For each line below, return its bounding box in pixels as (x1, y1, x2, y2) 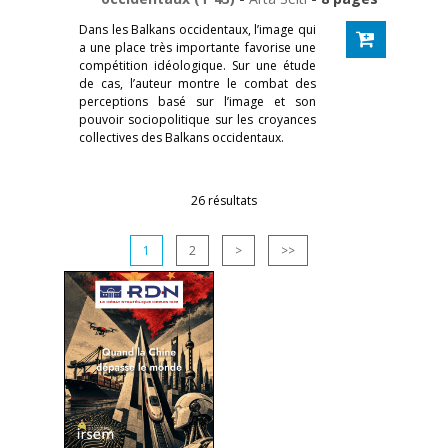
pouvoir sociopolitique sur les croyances (79, 110, 316, 128)
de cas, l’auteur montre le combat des (79, 74, 316, 92)
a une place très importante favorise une (79, 38, 316, 56)
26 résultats (191, 191, 257, 209)
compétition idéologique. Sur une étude (79, 56, 316, 74)
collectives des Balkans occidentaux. (79, 128, 284, 146)
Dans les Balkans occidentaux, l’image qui (79, 20, 316, 38)
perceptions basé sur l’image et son (79, 92, 316, 110)
